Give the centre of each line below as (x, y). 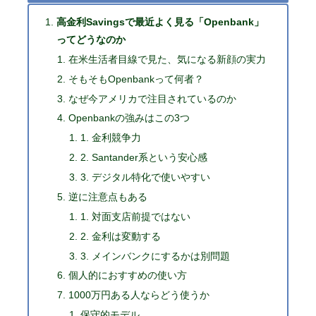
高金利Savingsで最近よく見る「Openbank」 (160, 22)
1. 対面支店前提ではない (136, 216)
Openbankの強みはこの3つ (129, 118)
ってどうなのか (91, 39)
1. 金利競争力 (111, 138)
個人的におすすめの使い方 (127, 275)
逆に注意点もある (108, 196)
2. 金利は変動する (121, 236)
